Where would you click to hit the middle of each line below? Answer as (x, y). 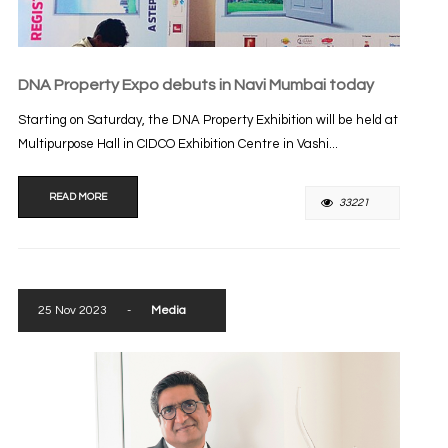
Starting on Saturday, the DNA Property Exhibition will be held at (207, 120)
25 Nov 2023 (72, 310)
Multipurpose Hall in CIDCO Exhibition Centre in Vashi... (177, 144)
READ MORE (77, 197)
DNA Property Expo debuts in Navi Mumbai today (195, 85)
